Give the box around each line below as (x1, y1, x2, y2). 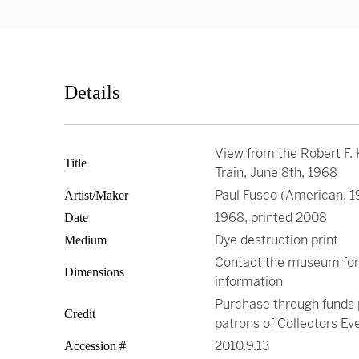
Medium (64, 233, 107, 247)
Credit (64, 307, 95, 321)
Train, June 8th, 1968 (215, 164, 337, 181)
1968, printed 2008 (215, 209, 327, 226)
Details (64, 82, 119, 103)
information (215, 273, 283, 290)
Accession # (64, 339, 126, 353)
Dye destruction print (215, 232, 338, 248)
